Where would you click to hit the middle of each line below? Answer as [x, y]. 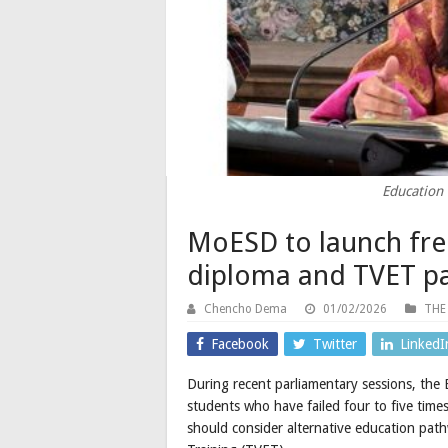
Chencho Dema [245, 309]
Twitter [335, 344]
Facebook [240, 344]
